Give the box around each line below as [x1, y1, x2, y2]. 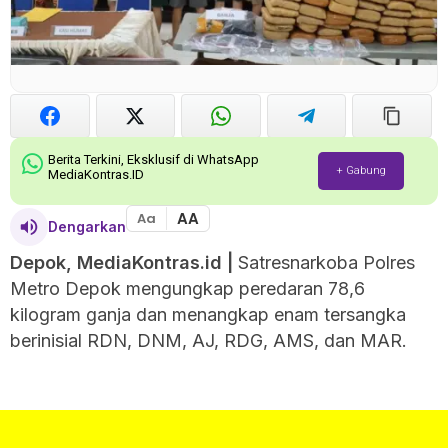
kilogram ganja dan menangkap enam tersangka [10, 303, 406, 325]
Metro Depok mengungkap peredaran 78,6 [10, 277, 365, 299]
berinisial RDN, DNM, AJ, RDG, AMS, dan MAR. [10, 329, 407, 351]
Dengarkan [48, 218, 126, 236]
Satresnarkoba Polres [233, 251, 415, 273]
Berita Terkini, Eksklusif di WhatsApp [48, 151, 260, 167]
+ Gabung [335, 163, 386, 177]
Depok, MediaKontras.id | [10, 251, 233, 273]
